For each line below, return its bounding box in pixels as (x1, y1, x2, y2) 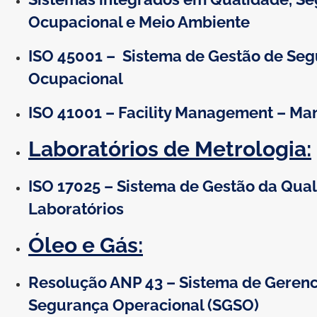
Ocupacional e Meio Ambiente (28, 12, 250, 31)
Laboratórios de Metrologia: (28, 136, 311, 161)
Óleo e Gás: (28, 232, 143, 258)
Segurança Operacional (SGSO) (28, 295, 259, 314)
